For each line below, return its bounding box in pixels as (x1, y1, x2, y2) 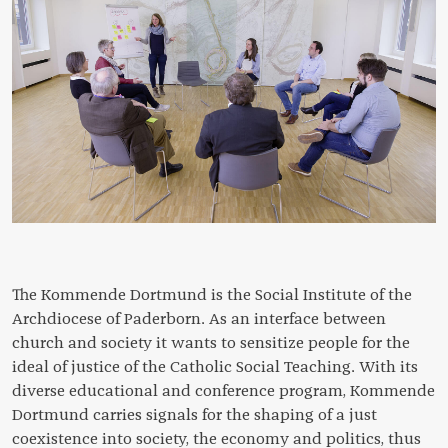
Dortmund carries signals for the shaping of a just (12, 406, 377, 423)
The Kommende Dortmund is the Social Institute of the (12, 286, 412, 303)
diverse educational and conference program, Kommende (12, 382, 435, 399)
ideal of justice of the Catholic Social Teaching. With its (12, 358, 418, 375)
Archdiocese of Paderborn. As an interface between (12, 310, 386, 327)
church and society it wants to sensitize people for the (12, 334, 410, 351)
